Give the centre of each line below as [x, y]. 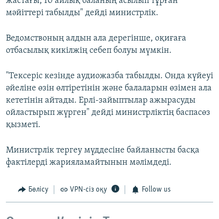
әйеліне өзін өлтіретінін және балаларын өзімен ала [109, 88]
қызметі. [23, 125]
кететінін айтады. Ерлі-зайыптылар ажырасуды [101, 101]
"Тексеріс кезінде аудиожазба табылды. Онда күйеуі [109, 76]
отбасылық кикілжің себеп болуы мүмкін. [89, 51]
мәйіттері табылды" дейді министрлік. [82, 13]
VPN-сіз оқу [88, 190]
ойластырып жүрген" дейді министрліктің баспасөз [108, 113]
